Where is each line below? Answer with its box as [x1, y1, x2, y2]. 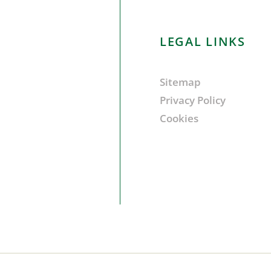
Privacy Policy [160, 93, 226, 108]
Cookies [160, 111, 198, 126]
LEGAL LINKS [160, 33, 246, 50]
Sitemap [160, 75, 201, 90]
